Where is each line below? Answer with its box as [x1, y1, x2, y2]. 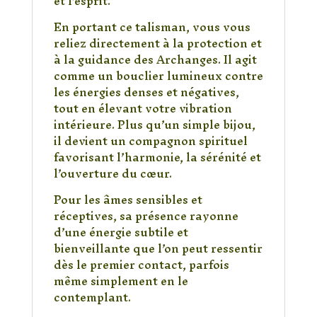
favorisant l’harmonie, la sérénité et [53, 144, 261, 171]
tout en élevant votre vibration [53, 96, 232, 122]
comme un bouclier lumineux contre [53, 63, 263, 89]
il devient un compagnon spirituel [53, 128, 248, 154]
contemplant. [53, 284, 131, 311]
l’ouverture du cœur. [53, 161, 172, 187]
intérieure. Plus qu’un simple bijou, [53, 112, 255, 138]
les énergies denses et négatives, [53, 79, 239, 105]
